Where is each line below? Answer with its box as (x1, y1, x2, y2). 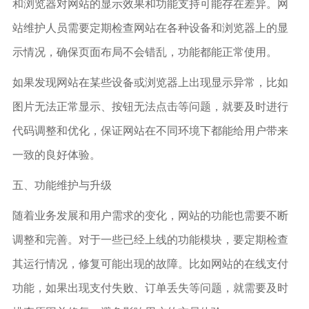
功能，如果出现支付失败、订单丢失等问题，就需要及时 (12, 281, 288, 294)
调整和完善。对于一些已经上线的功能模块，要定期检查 (12, 232, 288, 246)
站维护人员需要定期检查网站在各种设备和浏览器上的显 (12, 21, 288, 34)
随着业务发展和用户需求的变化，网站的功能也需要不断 (12, 208, 288, 221)
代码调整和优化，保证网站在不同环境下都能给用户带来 (12, 123, 288, 137)
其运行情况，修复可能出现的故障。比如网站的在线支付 (12, 257, 288, 270)
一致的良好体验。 (12, 148, 101, 161)
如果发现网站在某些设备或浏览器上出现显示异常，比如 (12, 75, 288, 88)
